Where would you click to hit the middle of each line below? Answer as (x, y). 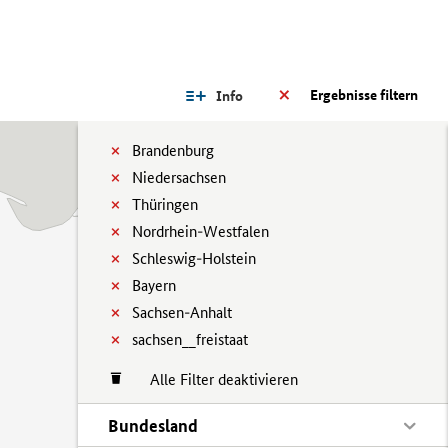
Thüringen (165, 204)
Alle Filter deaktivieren (214, 379)
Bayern (154, 285)
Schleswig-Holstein (194, 258)
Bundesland (153, 425)
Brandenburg (173, 150)
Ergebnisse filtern (364, 95)
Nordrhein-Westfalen (200, 231)
